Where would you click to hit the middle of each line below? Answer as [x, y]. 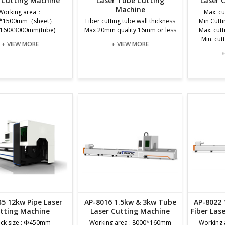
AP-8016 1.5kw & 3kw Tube [130, 202]
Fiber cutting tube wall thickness [130, 21]
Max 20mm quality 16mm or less [130, 30]
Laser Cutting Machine [130, 211]
